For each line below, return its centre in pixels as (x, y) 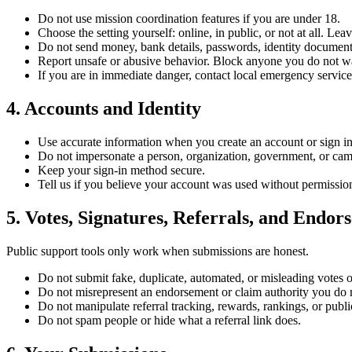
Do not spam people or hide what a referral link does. (169, 320)
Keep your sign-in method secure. (121, 170)
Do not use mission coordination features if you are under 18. (189, 19)
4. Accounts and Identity (104, 109)
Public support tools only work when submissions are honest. (158, 251)
